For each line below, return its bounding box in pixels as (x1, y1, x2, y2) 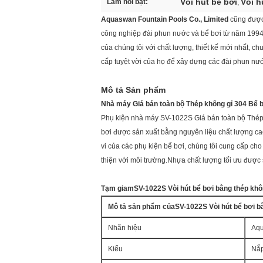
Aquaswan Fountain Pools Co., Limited (101, 15, 230, 23)
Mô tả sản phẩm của (108, 203, 175, 211)
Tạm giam (101, 184, 134, 193)
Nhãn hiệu (108, 224, 141, 232)
